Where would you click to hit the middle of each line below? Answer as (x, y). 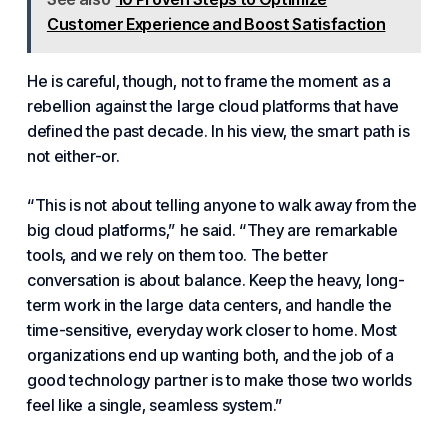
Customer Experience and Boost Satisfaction (216, 24)
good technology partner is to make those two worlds (219, 380)
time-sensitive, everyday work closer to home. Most (211, 330)
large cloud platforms (253, 106)
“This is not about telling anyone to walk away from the (221, 205)
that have (364, 106)
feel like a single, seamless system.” (155, 405)
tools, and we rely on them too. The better (177, 255)
